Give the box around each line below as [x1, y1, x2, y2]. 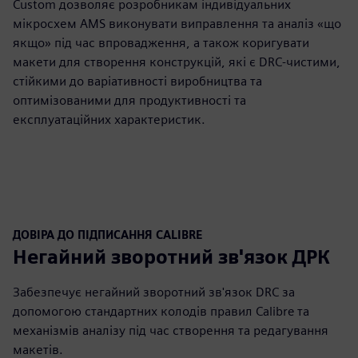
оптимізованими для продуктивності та [13, 93, 246, 108]
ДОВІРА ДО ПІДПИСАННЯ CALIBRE [13, 228, 202, 241]
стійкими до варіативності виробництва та [13, 74, 262, 89]
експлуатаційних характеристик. [13, 112, 205, 127]
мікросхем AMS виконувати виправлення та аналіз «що [13, 16, 341, 31]
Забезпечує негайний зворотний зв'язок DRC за [13, 284, 295, 300]
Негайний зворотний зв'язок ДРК [13, 245, 330, 268]
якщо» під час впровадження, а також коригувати [13, 35, 309, 50]
